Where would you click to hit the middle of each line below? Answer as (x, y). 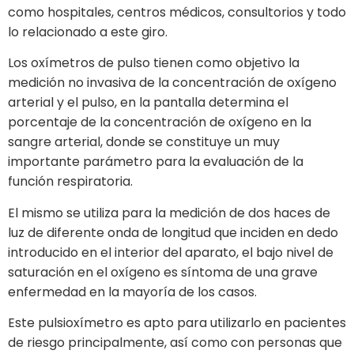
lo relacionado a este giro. (88, 32)
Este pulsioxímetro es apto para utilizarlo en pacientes (177, 323)
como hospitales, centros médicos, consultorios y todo (177, 13)
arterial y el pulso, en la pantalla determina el (148, 103)
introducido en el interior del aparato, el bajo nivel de (171, 252)
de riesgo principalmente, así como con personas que (175, 343)
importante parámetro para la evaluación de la (156, 162)
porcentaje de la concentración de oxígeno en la (160, 122)
